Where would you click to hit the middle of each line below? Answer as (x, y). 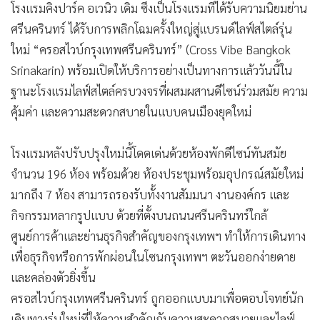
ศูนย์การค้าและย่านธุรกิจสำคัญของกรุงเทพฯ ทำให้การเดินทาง (158, 236)
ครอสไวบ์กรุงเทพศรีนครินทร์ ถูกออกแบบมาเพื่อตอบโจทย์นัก (157, 298)
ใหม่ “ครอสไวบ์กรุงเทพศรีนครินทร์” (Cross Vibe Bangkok (151, 50)
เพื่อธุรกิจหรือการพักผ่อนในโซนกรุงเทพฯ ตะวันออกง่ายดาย (153, 257)
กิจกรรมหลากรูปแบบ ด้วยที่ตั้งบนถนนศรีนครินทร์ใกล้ (139, 215)
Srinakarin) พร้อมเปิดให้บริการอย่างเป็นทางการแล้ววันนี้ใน (151, 70)
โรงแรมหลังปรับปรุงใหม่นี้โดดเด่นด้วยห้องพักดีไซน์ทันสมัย (149, 153)
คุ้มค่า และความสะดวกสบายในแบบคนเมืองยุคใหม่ (131, 112)
